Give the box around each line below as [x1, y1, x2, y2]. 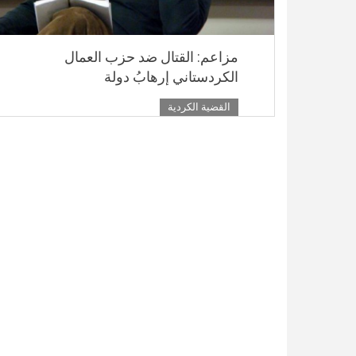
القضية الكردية [168, 101, 230, 114]
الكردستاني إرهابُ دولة [104, 68, 238, 86]
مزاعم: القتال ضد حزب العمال [64, 48, 238, 66]
